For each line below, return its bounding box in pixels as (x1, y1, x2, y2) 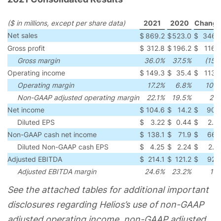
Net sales (7, 31, 37, 39)
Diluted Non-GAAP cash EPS (17, 142, 109, 151)
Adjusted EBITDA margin (17, 167, 96, 176)
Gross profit (7, 43, 45, 52)
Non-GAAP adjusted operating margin (17, 93, 139, 102)
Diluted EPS (17, 117, 55, 126)
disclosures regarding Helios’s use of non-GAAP (7, 199, 204, 210)
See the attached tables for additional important (7, 184, 209, 195)
